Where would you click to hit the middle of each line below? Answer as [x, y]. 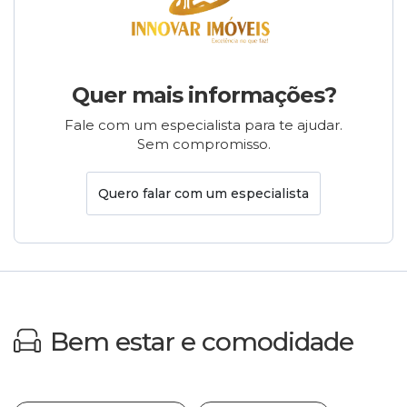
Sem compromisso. [203, 144]
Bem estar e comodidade [202, 342]
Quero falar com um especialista [203, 193]
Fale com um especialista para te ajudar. [203, 125]
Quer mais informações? [203, 95]
